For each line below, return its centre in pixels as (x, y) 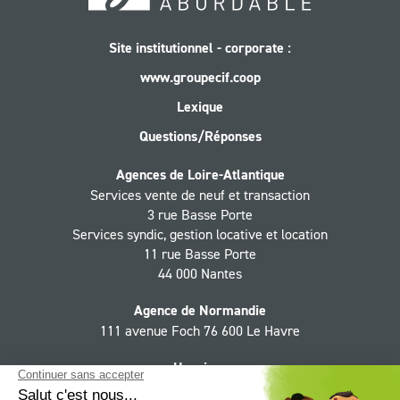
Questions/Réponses (200, 137)
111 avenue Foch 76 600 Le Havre (200, 331)
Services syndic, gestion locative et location (200, 234)
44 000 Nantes (200, 274)
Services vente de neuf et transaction (200, 195)
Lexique (200, 107)
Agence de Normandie (200, 311)
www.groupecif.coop (200, 78)
